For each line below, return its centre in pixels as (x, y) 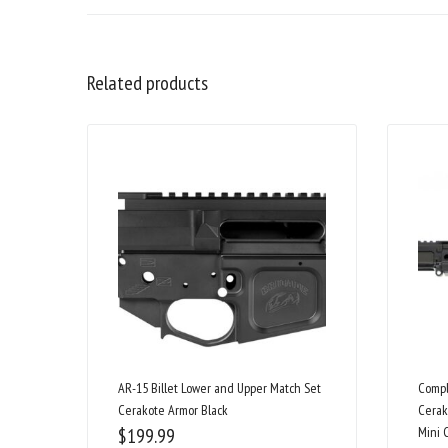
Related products (147, 83)
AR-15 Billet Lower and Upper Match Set (219, 388)
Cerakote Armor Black (173, 410)
